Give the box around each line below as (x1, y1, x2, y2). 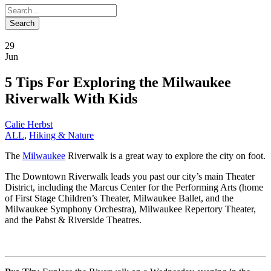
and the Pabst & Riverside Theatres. (5, 214, 142, 225)
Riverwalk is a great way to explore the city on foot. (65, 150, 266, 161)
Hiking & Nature (29, 129, 94, 140)
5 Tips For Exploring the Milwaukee (5, 74, 231, 90)
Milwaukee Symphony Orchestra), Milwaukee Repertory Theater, (5, 203, 256, 214)
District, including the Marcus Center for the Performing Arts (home (5, 181, 263, 192)
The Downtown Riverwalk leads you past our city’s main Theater (5, 171, 255, 181)
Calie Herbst (5, 119, 53, 129)
